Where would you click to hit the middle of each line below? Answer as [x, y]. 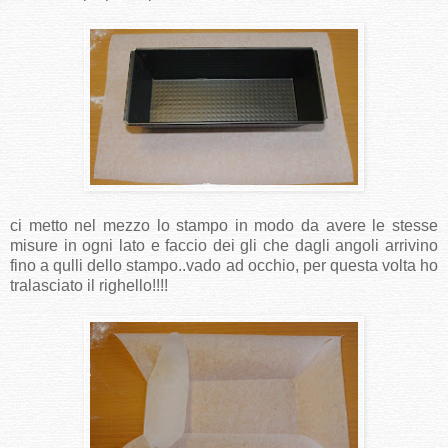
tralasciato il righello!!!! [89, 285]
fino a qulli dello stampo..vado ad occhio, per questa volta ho [224, 265]
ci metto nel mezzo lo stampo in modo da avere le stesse [224, 225]
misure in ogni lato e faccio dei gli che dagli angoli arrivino [224, 245]
